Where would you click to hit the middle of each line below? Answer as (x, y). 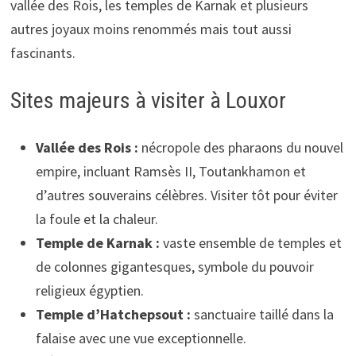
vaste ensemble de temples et (250, 242)
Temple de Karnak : (97, 242)
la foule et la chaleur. (97, 219)
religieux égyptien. (89, 290)
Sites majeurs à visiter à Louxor (148, 100)
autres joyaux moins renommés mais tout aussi (151, 29)
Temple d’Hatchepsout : (113, 314)
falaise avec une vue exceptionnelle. (141, 338)
